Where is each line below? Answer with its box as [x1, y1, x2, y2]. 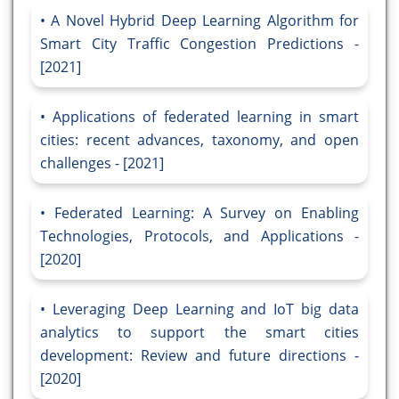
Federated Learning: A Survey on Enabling [53, 203, 360, 224]
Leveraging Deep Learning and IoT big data [52, 299, 360, 320]
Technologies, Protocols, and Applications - [40, 226, 359, 247]
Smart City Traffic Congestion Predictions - [40, 34, 359, 54]
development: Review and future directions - [40, 346, 359, 366]
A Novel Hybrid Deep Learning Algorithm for [51, 11, 360, 31]
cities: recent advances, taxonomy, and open [40, 130, 359, 151]
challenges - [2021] [40, 153, 164, 174]
